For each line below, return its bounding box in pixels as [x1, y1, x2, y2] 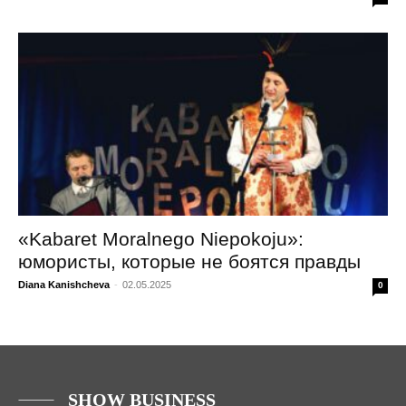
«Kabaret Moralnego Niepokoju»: [18, 227, 304, 249]
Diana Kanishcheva [18, 278, 110, 290]
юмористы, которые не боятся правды [18, 250, 361, 272]
